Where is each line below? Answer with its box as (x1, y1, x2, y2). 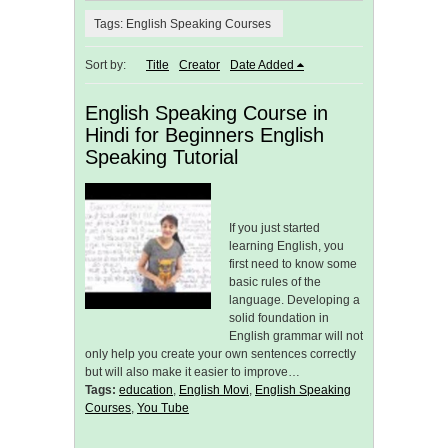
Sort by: (85, 58, 126, 73)
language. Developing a (229, 293, 360, 308)
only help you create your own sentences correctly (85, 347, 356, 362)
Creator (179, 58, 220, 73)
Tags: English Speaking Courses (94, 16, 271, 31)
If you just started (229, 221, 320, 236)
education (119, 383, 173, 398)
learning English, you (229, 239, 344, 254)
